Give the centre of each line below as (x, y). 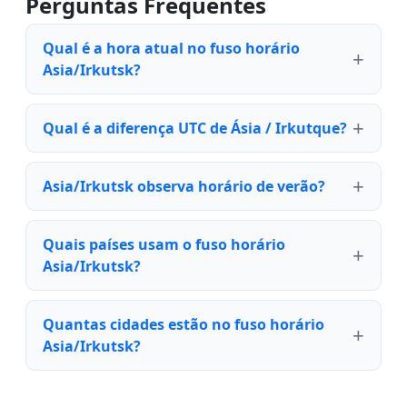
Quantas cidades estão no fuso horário (184, 325)
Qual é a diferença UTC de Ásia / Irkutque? (195, 129)
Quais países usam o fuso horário (164, 245)
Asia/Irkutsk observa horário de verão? (184, 187)
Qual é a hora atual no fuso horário (171, 49)
